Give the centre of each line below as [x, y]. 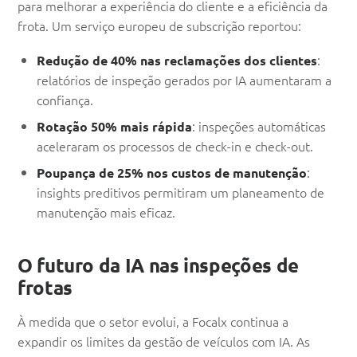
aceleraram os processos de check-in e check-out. [175, 146]
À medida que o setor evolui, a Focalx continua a [153, 322]
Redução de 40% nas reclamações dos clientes [177, 61]
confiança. [65, 100]
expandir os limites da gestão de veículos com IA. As [164, 341]
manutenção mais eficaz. [106, 212]
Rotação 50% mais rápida [114, 127]
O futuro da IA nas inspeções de [158, 265]
